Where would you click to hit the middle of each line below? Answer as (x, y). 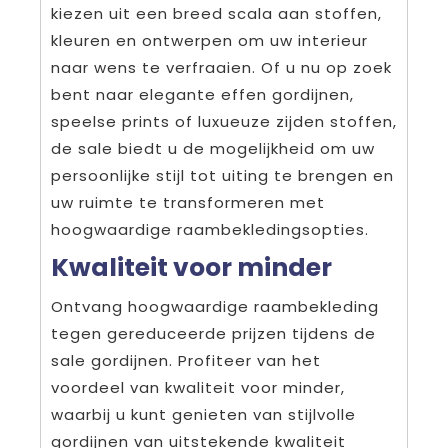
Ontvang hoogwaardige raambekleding (215, 306)
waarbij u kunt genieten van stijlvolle (203, 414)
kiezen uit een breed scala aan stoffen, (216, 13)
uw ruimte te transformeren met (188, 202)
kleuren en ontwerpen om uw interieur (209, 40)
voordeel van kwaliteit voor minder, (198, 387)
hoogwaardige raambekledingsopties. (210, 229)
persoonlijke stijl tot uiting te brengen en (222, 175)
